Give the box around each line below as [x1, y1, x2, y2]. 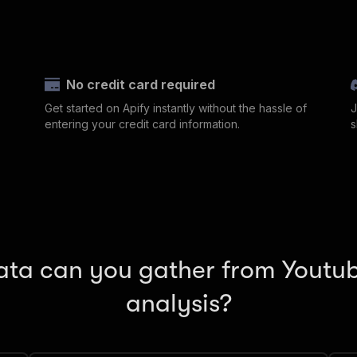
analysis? [125, 288, 232, 319]
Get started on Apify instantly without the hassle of [45, 101, 307, 116]
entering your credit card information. [45, 117, 240, 131]
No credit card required [66, 76, 216, 93]
